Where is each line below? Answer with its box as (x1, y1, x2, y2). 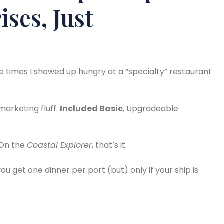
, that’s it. (92, 139, 127, 151)
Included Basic (60, 102, 123, 114)
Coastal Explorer (27, 139, 92, 151)
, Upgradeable (123, 102, 178, 114)
